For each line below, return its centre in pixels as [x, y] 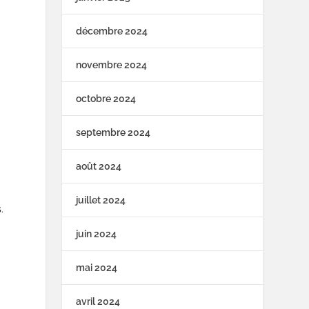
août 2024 [99, 167]
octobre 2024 [106, 99]
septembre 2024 [113, 133]
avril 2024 [98, 302]
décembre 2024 [112, 31]
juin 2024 [97, 234]
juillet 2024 [101, 200]
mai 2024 [97, 268]
